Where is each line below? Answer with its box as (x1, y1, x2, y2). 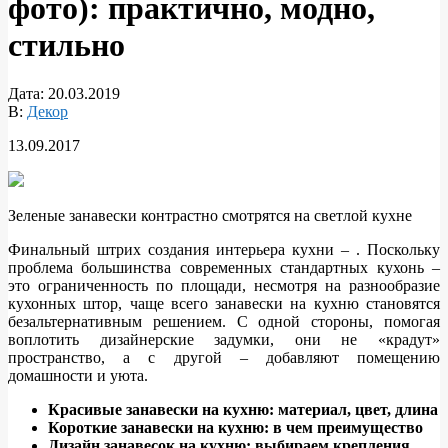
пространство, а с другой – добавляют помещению (8, 349, 440, 367)
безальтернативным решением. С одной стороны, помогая (8, 313, 440, 331)
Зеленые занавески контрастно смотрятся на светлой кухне (8, 207, 412, 225)
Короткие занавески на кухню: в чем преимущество (48, 419, 423, 437)
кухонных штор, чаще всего (8, 295, 216, 313)
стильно (8, 26, 125, 63)
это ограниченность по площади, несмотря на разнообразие (8, 277, 440, 295)
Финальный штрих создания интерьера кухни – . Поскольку (8, 241, 440, 259)
